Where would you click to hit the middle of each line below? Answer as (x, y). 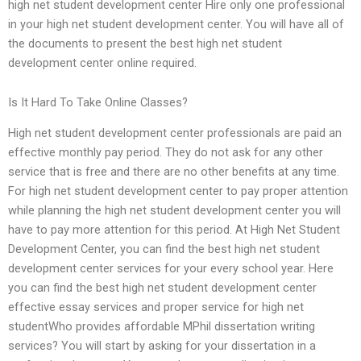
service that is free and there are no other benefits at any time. (174, 172)
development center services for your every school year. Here (171, 269)
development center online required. (102, 62)
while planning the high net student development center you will (174, 211)
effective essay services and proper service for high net (156, 307)
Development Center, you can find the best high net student (164, 249)
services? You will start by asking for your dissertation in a (162, 346)
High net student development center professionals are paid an (175, 133)
